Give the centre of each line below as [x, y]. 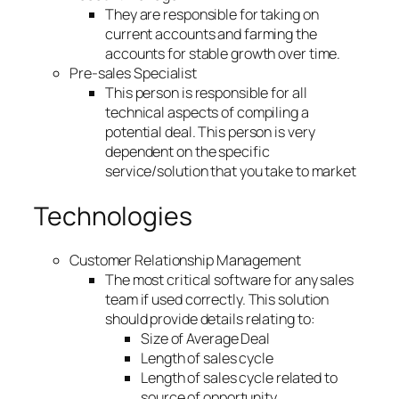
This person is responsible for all [206, 93]
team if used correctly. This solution [217, 300]
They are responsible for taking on [212, 15]
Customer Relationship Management [185, 261]
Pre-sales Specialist [133, 73]
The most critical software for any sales [229, 280]
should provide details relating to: [210, 319]
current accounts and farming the [211, 34]
